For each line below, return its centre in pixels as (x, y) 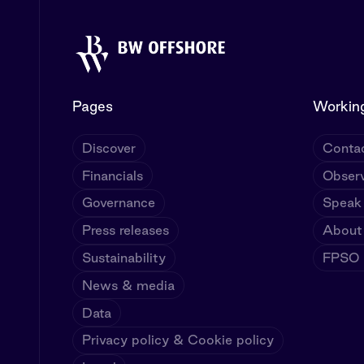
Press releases (126, 230)
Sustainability (124, 257)
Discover (109, 147)
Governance (119, 203)
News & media (129, 285)
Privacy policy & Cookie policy (178, 340)
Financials (113, 175)
